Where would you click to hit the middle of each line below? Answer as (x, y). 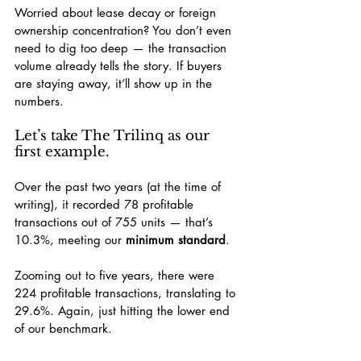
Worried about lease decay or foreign (117, 12)
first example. (62, 152)
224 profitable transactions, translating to (127, 293)
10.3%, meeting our (70, 240)
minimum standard (176, 240)
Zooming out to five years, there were (116, 275)
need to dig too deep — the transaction (122, 48)
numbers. (39, 101)
